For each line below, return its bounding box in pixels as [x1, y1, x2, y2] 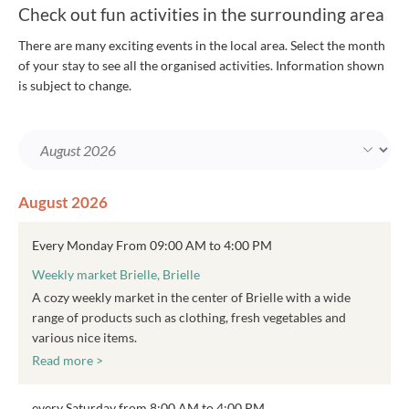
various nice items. [32, 330, 137, 345]
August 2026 [18, 193, 108, 212]
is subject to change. [18, 78, 131, 93]
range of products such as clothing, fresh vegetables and [32, 309, 346, 325]
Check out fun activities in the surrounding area [18, 4, 384, 25]
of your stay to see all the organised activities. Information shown [18, 58, 384, 73]
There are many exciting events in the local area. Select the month [18, 37, 385, 53]
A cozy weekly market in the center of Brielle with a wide [32, 289, 351, 305]
